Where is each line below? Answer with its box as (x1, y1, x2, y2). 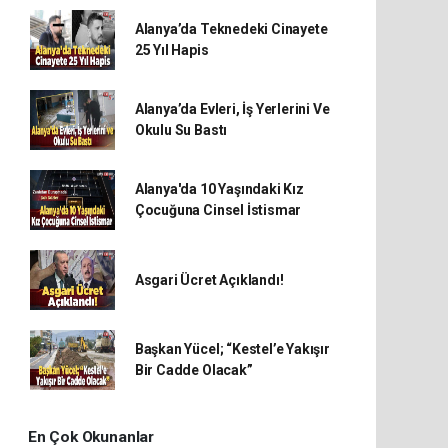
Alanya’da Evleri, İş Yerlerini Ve (134, 101, 330, 117)
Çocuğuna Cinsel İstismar (134, 202, 302, 218)
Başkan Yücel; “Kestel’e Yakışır (134, 341, 330, 357)
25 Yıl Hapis (134, 42, 209, 58)
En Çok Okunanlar (28, 428, 154, 446)
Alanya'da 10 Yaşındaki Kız (134, 181, 304, 197)
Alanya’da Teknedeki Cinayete (134, 21, 328, 37)
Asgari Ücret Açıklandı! (134, 271, 284, 288)
